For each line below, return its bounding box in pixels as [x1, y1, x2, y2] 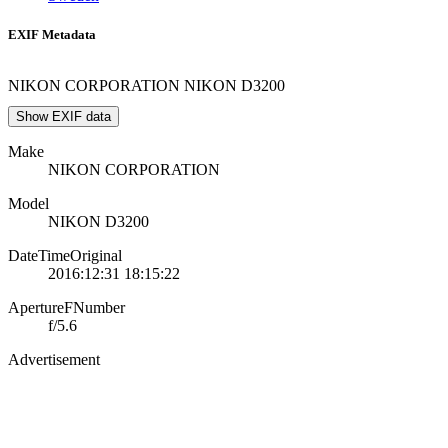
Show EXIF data [16, 108, 111, 124]
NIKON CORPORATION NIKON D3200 [8, 76, 285, 94]
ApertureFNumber [8, 298, 125, 316]
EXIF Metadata [8, 27, 96, 43]
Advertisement [8, 350, 100, 368]
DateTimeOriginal [8, 246, 122, 264]
